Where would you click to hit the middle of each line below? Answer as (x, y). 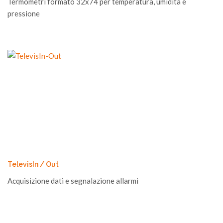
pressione (24, 13)
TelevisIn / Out (33, 164)
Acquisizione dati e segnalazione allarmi (73, 181)
